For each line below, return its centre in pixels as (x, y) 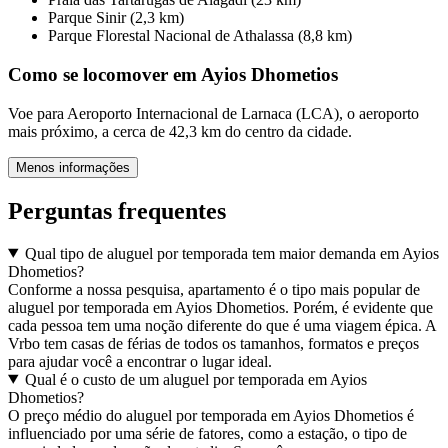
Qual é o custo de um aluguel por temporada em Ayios (195, 379)
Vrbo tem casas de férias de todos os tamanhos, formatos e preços (213, 343)
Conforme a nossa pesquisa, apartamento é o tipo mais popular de (214, 289)
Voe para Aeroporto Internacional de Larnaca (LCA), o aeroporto (213, 113)
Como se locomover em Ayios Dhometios (173, 75)
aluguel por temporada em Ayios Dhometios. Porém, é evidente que (220, 307)
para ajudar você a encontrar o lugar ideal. (140, 361)
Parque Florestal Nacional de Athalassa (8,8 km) (200, 36)
